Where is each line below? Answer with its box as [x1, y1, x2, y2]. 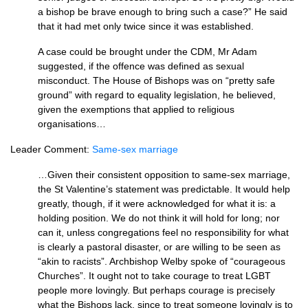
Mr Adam [215, 46, 257, 57]
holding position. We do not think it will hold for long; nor [38, 212, 280, 223]
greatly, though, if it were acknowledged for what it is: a [38, 198, 276, 209]
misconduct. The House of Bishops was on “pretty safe [38, 75, 275, 86]
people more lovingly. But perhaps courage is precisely [38, 285, 275, 296]
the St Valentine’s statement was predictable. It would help [38, 184, 290, 195]
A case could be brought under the [38, 46, 190, 57]
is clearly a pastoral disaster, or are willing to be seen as [38, 241, 280, 252]
